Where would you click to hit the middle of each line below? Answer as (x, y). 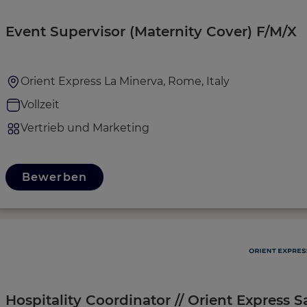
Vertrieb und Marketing (85, 128)
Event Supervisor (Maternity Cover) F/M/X (151, 32)
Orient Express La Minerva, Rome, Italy (125, 81)
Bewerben (54, 177)
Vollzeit (40, 105)
